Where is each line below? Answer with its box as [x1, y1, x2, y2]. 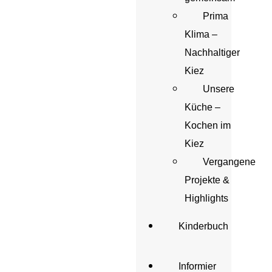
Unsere [203, 84, 234, 94]
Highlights [185, 193, 228, 203]
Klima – [185, 29, 217, 39]
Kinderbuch [178, 221, 228, 231]
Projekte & [185, 175, 229, 185]
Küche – [185, 102, 220, 112]
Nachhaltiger [185, 47, 240, 58]
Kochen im [185, 120, 231, 131]
